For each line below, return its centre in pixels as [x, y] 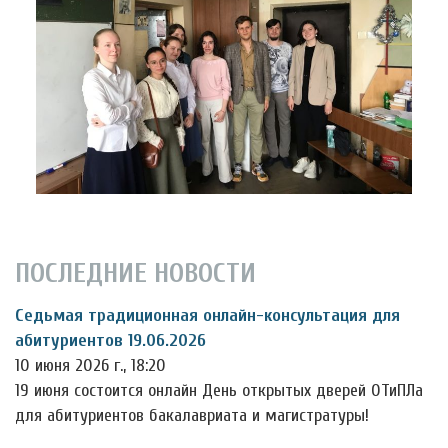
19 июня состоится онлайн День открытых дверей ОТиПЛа [219, 391]
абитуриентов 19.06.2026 [110, 341]
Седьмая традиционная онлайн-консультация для [207, 316]
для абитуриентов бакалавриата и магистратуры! [192, 416]
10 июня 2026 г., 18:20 [90, 366]
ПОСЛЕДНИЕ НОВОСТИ [135, 273]
